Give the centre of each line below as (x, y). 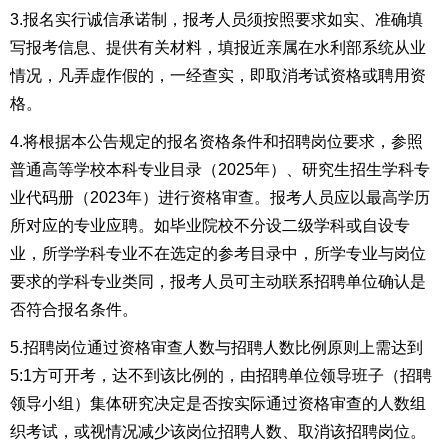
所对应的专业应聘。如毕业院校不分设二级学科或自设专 (210, 225)
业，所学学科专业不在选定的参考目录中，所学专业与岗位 (218, 253)
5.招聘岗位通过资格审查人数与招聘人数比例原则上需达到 (216, 347)
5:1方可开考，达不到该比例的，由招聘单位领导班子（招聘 (221, 375)
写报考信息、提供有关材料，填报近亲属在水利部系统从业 (218, 47)
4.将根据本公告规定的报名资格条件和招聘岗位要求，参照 (216, 141)
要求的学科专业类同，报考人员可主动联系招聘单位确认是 (218, 281)
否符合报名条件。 (74, 309)
